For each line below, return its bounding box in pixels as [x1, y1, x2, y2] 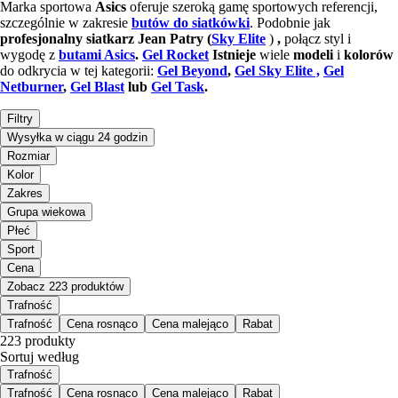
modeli [293, 47, 333, 63]
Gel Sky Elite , [235, 63, 320, 79]
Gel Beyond [157, 63, 227, 79]
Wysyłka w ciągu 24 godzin [7, 131, 147, 145]
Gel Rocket [142, 47, 209, 63]
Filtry [7, 112, 33, 126]
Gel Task [151, 79, 204, 95]
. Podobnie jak [250, 15, 330, 31]
